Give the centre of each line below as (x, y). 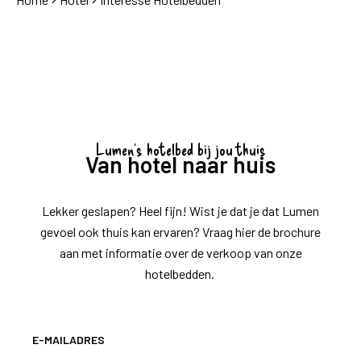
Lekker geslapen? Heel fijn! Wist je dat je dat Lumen (180, 210)
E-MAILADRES (68, 339)
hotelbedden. (180, 273)
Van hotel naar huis (180, 164)
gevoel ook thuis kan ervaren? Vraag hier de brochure (180, 231)
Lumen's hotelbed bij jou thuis (180, 149)
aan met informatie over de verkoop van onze (180, 252)
